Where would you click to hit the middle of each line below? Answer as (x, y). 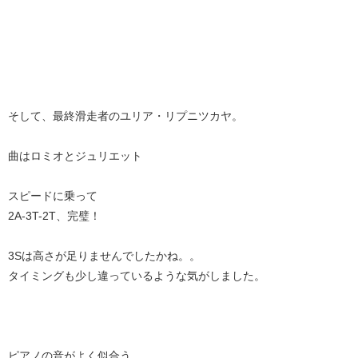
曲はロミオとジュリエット (75, 156)
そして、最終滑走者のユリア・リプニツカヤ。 (125, 116)
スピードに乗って (53, 196)
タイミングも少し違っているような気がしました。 (137, 276)
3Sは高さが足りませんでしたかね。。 (104, 256)
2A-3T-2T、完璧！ (54, 216)
